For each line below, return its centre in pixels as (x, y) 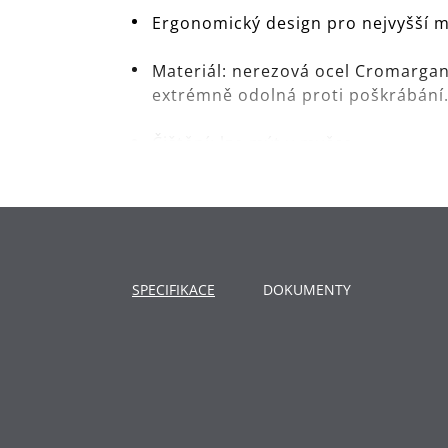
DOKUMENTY (307, 289)
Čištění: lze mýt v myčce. (257, 143)
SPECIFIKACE (173, 289)
